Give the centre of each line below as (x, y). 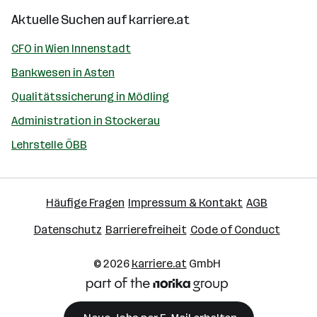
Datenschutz (68, 230)
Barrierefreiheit (146, 230)
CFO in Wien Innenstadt (71, 48)
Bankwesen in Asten (63, 73)
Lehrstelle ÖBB (49, 145)
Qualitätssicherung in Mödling (90, 97)
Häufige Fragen (85, 203)
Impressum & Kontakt (185, 203)
